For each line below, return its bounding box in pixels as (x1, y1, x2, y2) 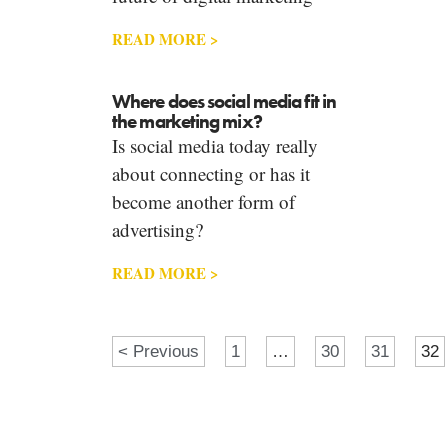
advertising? (112, 217, 203, 243)
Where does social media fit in (112, 89, 337, 115)
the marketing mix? (112, 109, 262, 135)
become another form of (112, 189, 295, 215)
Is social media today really (112, 133, 318, 159)
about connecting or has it (112, 161, 310, 187)
